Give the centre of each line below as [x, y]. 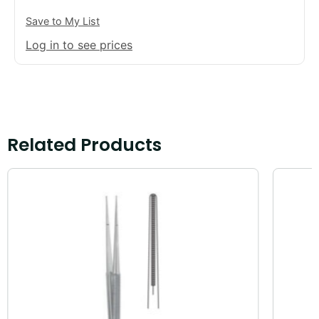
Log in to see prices [79, 45]
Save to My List [63, 21]
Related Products [84, 145]
